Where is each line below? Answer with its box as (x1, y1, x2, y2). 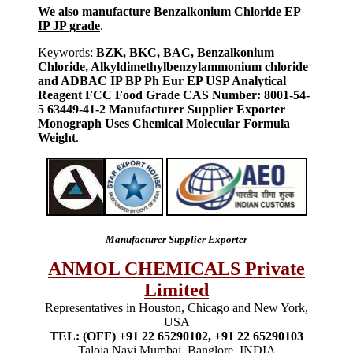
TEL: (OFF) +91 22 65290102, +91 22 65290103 (50, 329, 303, 343)
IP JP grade (38, 18, 100, 32)
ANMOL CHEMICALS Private (48, 258, 305, 279)
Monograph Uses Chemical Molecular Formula (38, 116, 290, 130)
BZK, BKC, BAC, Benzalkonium (93, 45, 274, 59)
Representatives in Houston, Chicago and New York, (45, 300, 308, 314)
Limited (144, 279, 209, 300)
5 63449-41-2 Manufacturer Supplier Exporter (38, 102, 285, 116)
